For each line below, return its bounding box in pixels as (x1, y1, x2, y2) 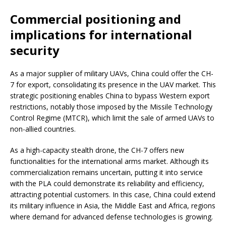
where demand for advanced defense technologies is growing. (10, 211, 213, 221)
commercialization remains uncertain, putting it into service (10, 167, 203, 177)
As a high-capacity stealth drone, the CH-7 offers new (10, 145, 184, 155)
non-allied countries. (10, 124, 76, 134)
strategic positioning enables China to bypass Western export (10, 90, 210, 100)
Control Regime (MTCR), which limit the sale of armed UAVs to (10, 112, 214, 123)
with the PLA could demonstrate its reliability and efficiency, (10, 178, 204, 188)
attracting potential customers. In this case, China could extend (10, 189, 215, 199)
